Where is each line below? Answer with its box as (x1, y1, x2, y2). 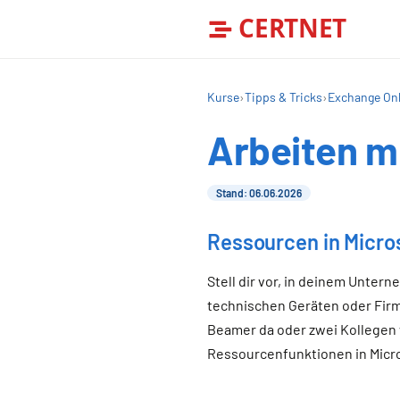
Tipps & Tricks (245, 89, 322, 104)
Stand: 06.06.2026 (216, 187, 302, 199)
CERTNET (238, 10, 347, 45)
